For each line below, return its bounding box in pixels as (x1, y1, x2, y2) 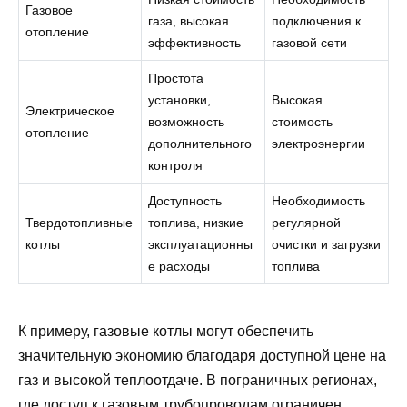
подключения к (272, 14, 362, 29)
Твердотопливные (25, 215, 134, 231)
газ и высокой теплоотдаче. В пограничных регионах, (18, 372, 377, 388)
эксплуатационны (148, 237, 253, 253)
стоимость (272, 114, 333, 130)
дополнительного (148, 136, 253, 152)
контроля (148, 158, 203, 174)
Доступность (148, 194, 223, 209)
